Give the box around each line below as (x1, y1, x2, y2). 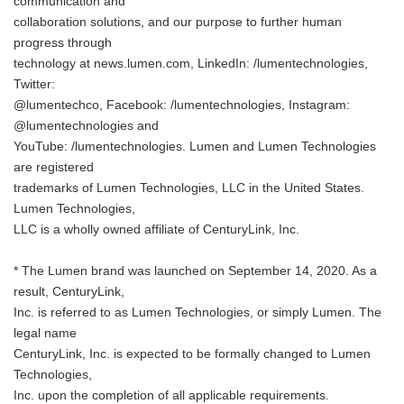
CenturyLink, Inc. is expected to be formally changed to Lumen (14, 347, 371, 361)
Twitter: (14, 78, 55, 91)
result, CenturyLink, (14, 285, 124, 298)
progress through (14, 36, 112, 50)
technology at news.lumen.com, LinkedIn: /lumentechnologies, (14, 57, 368, 70)
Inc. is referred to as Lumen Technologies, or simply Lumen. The (14, 306, 381, 319)
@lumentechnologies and (14, 119, 159, 133)
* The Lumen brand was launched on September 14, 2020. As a (14, 264, 377, 278)
